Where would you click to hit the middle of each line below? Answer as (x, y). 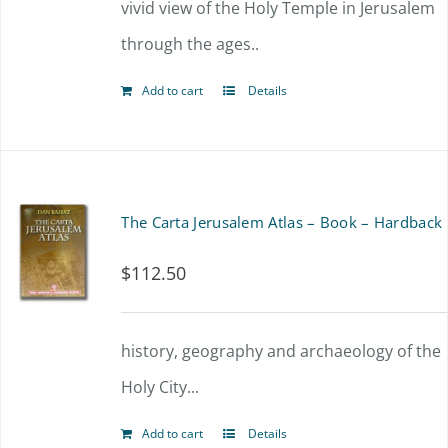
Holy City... (160, 387)
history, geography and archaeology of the (281, 351)
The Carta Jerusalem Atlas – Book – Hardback (282, 222)
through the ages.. (190, 44)
